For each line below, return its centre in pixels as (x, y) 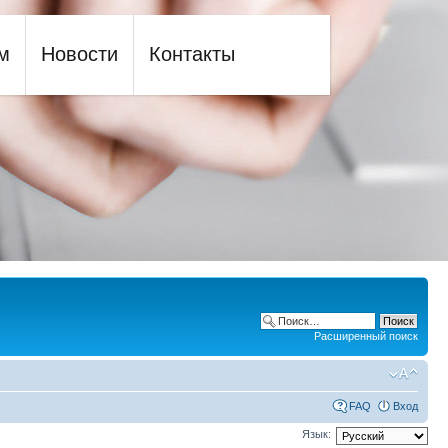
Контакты (191, 54)
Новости (79, 54)
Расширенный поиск (366, 336)
